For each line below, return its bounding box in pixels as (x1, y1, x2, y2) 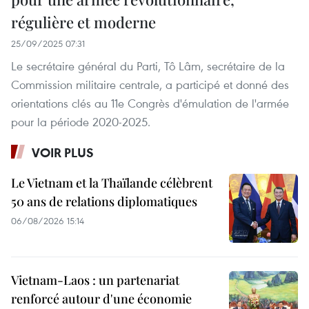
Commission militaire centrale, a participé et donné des (11, 77, 289, 93)
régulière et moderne (11, 12, 156, 33)
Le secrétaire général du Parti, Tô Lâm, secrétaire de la (11, 58, 285, 74)
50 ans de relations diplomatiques (11, 193, 197, 210)
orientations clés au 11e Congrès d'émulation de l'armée (11, 95, 289, 112)
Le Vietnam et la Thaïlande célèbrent (11, 175, 212, 192)
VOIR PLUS (32, 144, 94, 161)
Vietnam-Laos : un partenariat (11, 272, 179, 289)
